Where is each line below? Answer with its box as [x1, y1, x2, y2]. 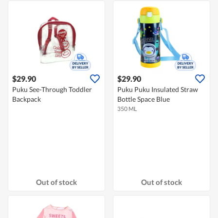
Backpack [12, 95, 41, 104]
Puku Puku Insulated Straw [117, 85, 198, 94]
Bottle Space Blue [117, 95, 170, 104]
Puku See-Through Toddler [12, 85, 92, 94]
